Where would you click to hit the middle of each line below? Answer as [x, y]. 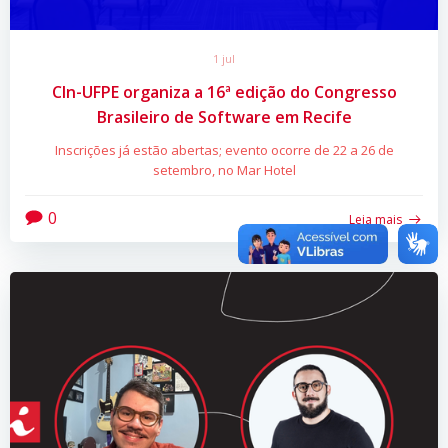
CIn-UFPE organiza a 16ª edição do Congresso [224, 92]
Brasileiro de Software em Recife [224, 117]
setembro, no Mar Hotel [224, 170]
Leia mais [375, 219]
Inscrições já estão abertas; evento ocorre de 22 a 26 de [224, 150]
